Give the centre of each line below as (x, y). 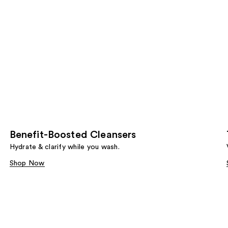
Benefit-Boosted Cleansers (73, 135)
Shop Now (27, 163)
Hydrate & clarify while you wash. (64, 147)
